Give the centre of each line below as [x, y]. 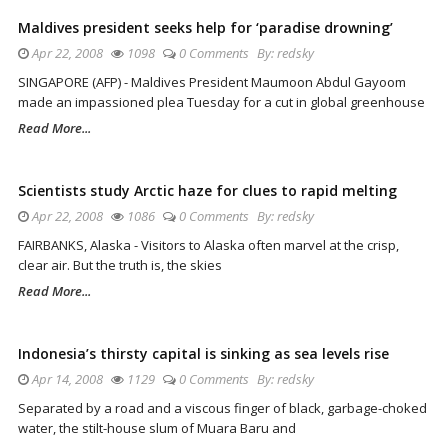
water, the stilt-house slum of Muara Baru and [157, 427]
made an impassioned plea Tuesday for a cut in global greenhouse [221, 101]
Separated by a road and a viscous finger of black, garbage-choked [222, 407]
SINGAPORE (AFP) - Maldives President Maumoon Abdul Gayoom [212, 81]
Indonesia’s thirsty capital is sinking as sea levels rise [203, 353]
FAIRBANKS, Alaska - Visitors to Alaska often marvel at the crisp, [208, 244]
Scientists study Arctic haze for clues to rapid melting [207, 190]
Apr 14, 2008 [66, 378]
